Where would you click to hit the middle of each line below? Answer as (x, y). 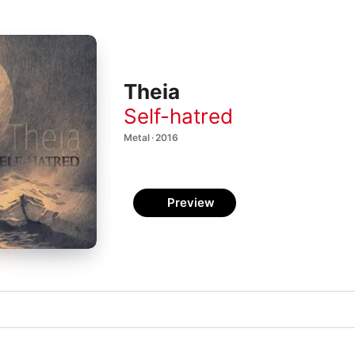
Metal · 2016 (151, 137)
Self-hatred (178, 116)
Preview (191, 202)
